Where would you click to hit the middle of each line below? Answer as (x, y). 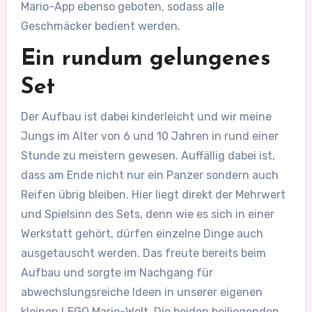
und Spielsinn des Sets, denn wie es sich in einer (147, 214)
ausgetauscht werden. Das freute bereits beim (143, 253)
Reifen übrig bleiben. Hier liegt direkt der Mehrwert (153, 194)
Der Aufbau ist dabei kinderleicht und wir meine (146, 116)
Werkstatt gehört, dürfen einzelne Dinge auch (142, 233)
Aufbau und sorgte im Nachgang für (117, 272)
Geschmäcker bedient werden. (100, 26)
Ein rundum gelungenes (145, 60)
